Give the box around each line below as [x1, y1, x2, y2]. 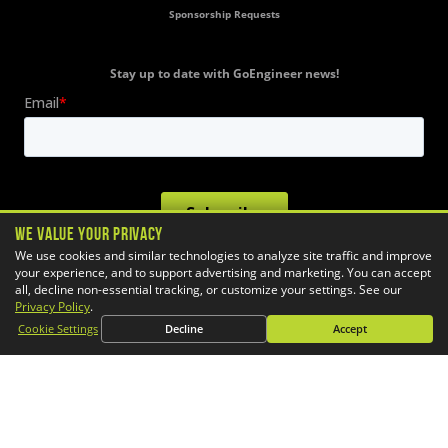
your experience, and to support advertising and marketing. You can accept [15, 263, 431, 281]
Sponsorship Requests [168, 8, 280, 22]
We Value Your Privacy [15, 223, 164, 244]
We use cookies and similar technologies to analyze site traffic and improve [15, 246, 432, 264]
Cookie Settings [18, 321, 98, 337]
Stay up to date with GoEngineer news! [109, 65, 339, 83]
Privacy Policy [15, 297, 90, 315]
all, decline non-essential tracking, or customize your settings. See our [15, 280, 402, 298]
